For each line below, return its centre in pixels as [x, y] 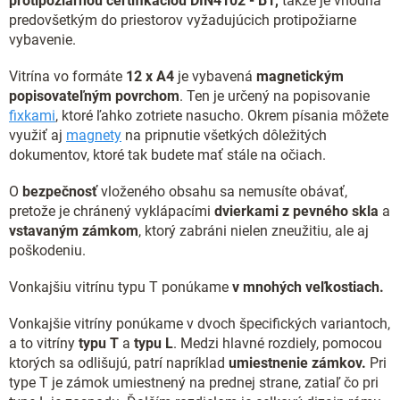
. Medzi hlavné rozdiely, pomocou [278, 343]
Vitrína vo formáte [66, 76]
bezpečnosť [60, 192]
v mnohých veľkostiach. [308, 287]
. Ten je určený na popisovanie [275, 96]
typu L [154, 343]
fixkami [32, 116]
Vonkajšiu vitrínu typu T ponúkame [121, 287]
